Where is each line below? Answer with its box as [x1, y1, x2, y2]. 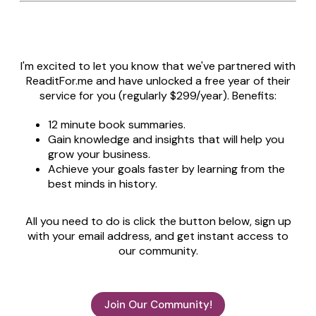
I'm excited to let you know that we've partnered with [20, 59, 296, 74]
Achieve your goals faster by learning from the [48, 162, 285, 177]
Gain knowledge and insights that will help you [48, 132, 284, 147]
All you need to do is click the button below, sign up [25, 214, 291, 229]
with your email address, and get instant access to [28, 229, 288, 244]
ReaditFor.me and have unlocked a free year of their [25, 73, 291, 89]
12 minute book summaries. [48, 117, 186, 133]
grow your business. [48, 147, 150, 162]
